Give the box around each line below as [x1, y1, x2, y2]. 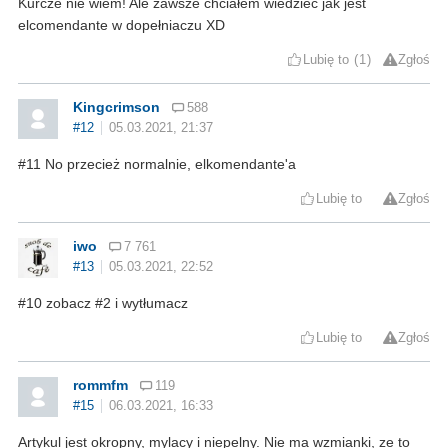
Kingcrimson [73, 98, 160, 115]
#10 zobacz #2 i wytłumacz [18, 294, 188, 311]
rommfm [73, 376, 128, 393]
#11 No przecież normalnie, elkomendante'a [18, 155, 296, 172]
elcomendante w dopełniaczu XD [18, 16, 225, 33]
